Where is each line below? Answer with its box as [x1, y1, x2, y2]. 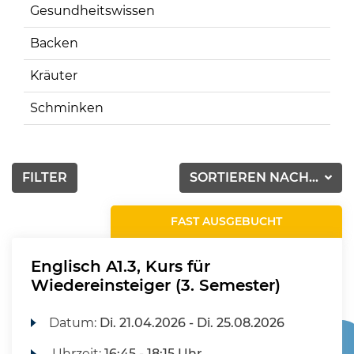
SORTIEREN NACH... [190, 170, 322, 185]
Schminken [30, 100, 104, 115]
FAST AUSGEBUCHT [171, 214, 283, 228]
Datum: [49, 315, 100, 330]
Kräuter [30, 68, 77, 83]
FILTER [22, 170, 67, 185]
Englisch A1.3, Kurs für [31, 257, 210, 276]
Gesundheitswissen [30, 3, 155, 18]
